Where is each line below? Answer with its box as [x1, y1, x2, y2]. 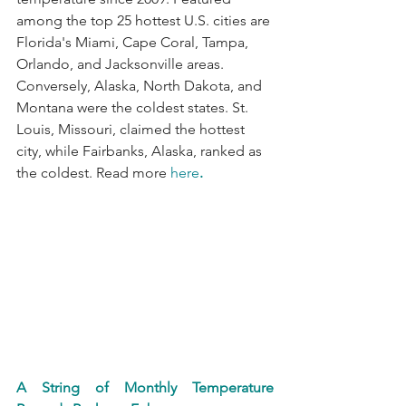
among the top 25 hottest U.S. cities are [16, 11, 274, 29]
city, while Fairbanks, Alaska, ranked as [16, 141, 266, 159]
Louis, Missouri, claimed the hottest [16, 120, 248, 138]
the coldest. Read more [16, 163, 170, 181]
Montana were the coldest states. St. [16, 98, 252, 116]
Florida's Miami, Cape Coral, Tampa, [16, 33, 252, 51]
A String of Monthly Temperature [16, 379, 274, 397]
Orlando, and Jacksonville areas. [16, 54, 227, 72]
